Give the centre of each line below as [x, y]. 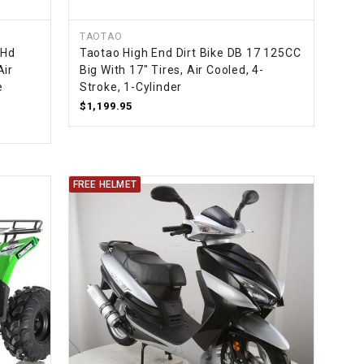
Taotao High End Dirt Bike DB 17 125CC [190, 53]
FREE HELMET [104, 185]
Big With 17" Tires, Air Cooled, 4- [171, 70]
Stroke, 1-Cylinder [131, 87]
